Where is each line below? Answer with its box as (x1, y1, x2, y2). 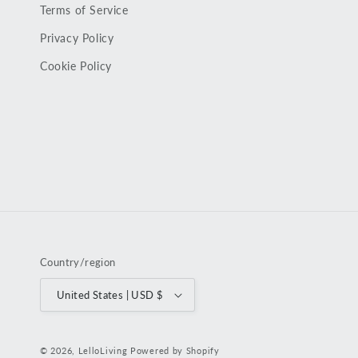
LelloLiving (78, 345, 128, 356)
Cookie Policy (40, 59, 112, 73)
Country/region (40, 256, 116, 268)
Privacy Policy (40, 31, 114, 45)
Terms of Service (40, 3, 129, 17)
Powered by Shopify (130, 345, 220, 356)
